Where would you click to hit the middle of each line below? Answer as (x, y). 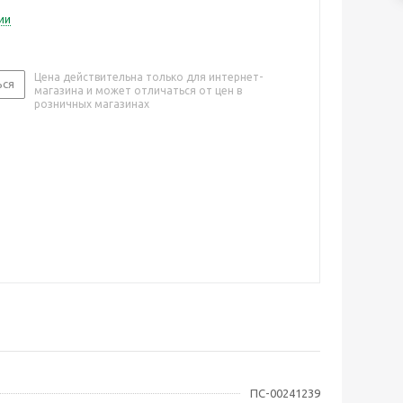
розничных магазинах (92, 104)
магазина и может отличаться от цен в (138, 90)
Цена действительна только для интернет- (148, 77)
